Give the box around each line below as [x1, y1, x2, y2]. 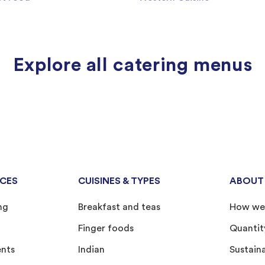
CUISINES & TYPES [78, 176, 160, 186]
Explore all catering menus [12, 56, 253, 75]
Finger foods [78, 224, 134, 234]
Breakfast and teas [78, 202, 160, 212]
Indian [78, 245, 105, 255]
